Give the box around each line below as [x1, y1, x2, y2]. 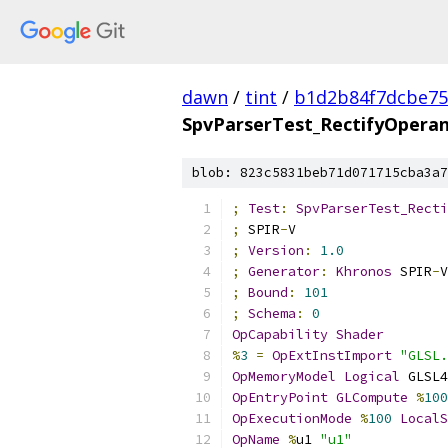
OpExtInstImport [272, 347, 392, 364]
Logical [344, 368, 400, 385]
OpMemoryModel [232, 368, 336, 385]
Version [248, 242, 304, 259]
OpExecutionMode [232, 410, 352, 427]
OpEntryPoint [232, 389, 328, 406]
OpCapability [232, 326, 328, 343]
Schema [248, 305, 296, 322]
